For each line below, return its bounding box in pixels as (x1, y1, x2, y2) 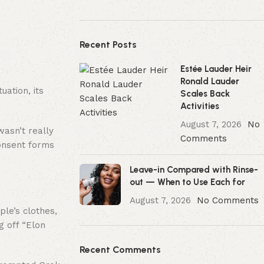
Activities (180, 101, 220, 111)
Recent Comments (79, 244, 161, 255)
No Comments (196, 195, 259, 206)
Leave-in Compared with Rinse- (129, 164, 258, 175)
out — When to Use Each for (129, 177, 245, 187)
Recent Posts (79, 39, 137, 50)
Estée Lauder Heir (180, 64, 252, 74)
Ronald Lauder (180, 76, 240, 87)
